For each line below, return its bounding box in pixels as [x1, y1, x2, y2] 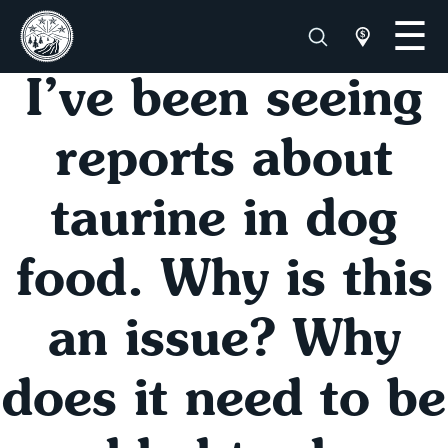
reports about [55, 137, 393, 188]
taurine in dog [50, 197, 398, 248]
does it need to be [2, 377, 446, 428]
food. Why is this [15, 257, 433, 308]
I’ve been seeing [25, 77, 423, 128]
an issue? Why [47, 317, 401, 368]
